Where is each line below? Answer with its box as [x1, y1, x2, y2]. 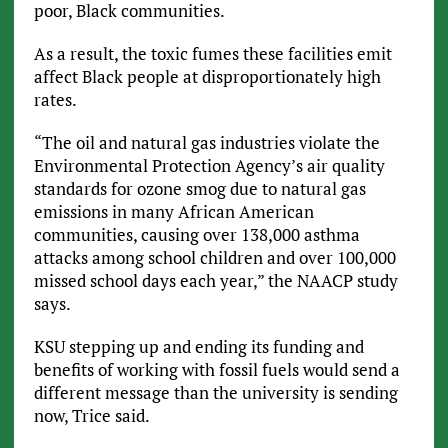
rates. [33, 88, 77, 112]
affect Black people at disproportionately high [33, 65, 381, 89]
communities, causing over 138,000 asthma [33, 223, 360, 247]
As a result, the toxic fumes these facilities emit [33, 42, 392, 66]
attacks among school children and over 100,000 [33, 246, 396, 270]
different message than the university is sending [33, 381, 398, 405]
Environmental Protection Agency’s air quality [33, 154, 385, 178]
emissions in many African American [33, 200, 314, 224]
